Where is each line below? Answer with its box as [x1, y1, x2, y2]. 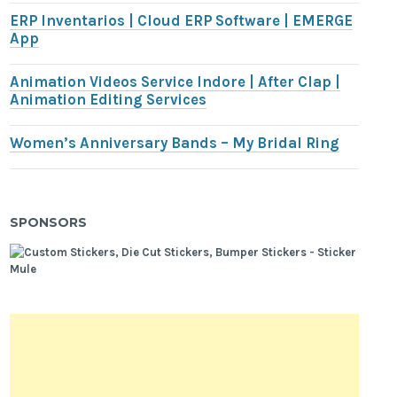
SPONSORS [10, 214, 88, 230]
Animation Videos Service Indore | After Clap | [10, 73, 341, 90]
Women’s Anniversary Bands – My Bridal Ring [10, 134, 340, 152]
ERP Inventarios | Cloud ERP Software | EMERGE [10, 12, 354, 29]
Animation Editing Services [10, 90, 207, 108]
